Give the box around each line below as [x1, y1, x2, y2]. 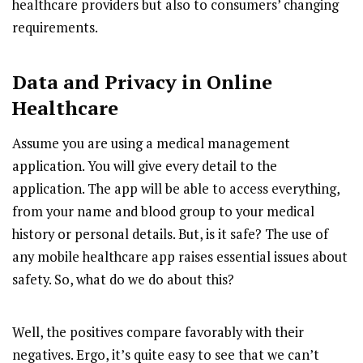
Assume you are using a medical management [12, 135, 290, 153]
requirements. [12, 19, 98, 37]
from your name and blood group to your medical [12, 203, 314, 221]
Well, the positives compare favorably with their [12, 323, 304, 342]
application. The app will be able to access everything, [12, 180, 340, 199]
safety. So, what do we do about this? [12, 271, 237, 289]
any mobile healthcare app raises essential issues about [12, 248, 348, 267]
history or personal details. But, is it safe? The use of [12, 225, 328, 244]
